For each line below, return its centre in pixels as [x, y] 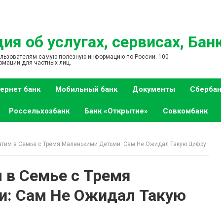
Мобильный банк [86, 89]
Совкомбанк [185, 111]
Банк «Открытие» [116, 111]
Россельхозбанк [39, 111]
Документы [154, 89]
